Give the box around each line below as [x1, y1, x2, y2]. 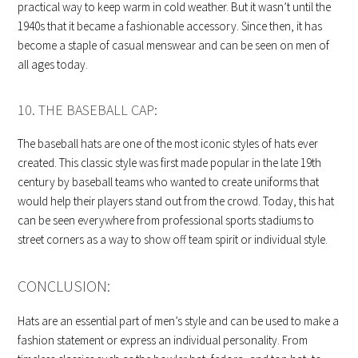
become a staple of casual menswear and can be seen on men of [18, 37, 330, 53]
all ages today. [18, 56, 89, 72]
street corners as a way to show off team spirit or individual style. [18, 231, 328, 247]
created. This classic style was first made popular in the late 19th [18, 154, 322, 170]
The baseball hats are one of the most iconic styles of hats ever [18, 135, 319, 151]
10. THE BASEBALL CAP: [18, 100, 158, 119]
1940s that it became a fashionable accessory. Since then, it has [18, 18, 323, 34]
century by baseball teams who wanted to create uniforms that [18, 173, 320, 189]
